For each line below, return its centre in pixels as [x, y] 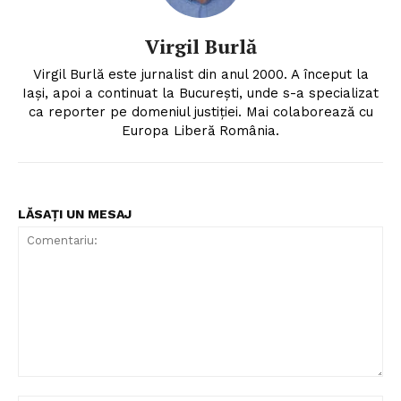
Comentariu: [52, 385]
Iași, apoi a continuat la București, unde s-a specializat [200, 93]
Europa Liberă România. [200, 130]
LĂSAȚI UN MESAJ [75, 213]
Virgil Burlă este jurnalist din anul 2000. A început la [200, 74]
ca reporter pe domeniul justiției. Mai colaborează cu [200, 111]
